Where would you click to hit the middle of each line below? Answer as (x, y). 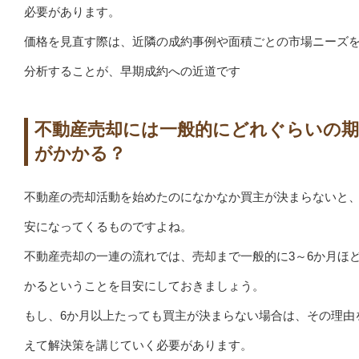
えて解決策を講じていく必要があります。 (138, 345)
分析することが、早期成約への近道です (132, 71)
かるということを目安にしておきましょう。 (144, 285)
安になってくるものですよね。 (108, 226)
